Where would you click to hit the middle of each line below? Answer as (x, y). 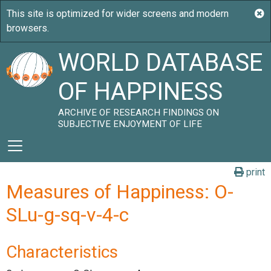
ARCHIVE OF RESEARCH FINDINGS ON (139, 113)
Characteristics (62, 252)
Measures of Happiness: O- (120, 192)
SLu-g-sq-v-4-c (67, 215)
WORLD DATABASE (161, 63)
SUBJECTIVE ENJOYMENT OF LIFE (130, 124)
